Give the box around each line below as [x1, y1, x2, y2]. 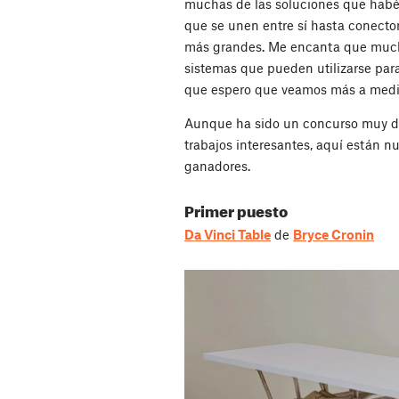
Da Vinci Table [184, 226, 271, 243]
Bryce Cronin [293, 226, 374, 243]
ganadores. [184, 158, 250, 175]
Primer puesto [184, 197, 288, 222]
